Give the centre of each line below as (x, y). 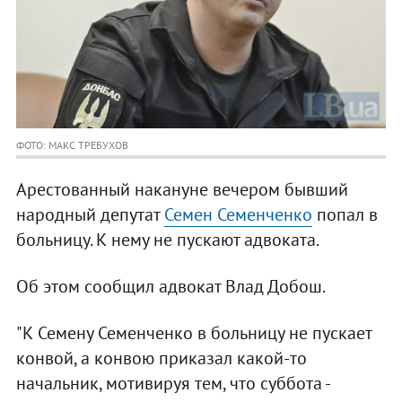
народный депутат (90, 215)
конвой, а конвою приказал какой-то (161, 358)
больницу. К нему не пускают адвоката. (167, 240)
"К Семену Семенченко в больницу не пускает (193, 333)
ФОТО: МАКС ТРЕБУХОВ (72, 145)
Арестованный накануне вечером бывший (182, 190)
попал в (345, 215)
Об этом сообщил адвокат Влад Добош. (170, 287)
